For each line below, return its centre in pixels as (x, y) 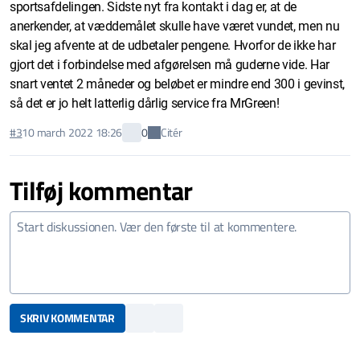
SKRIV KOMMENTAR (67, 318)
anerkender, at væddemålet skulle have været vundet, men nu (42, 26)
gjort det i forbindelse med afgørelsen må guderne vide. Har (170, 64)
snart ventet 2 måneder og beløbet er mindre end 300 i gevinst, (178, 84)
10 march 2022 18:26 (72, 133)
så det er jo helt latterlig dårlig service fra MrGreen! (145, 103)
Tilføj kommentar (101, 190)
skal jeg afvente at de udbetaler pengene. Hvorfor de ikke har (173, 45)
